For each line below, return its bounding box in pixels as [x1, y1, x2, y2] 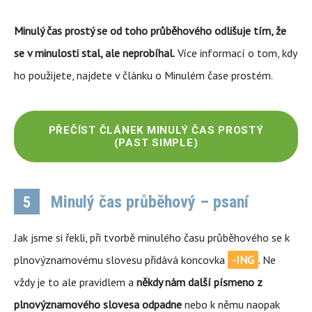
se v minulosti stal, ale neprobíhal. [14, 46, 175, 60]
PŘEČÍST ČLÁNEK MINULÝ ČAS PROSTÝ [48, 124, 264, 136]
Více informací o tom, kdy [175, 46, 297, 60]
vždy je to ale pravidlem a [14, 275, 136, 289]
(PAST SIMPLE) [114, 136, 198, 149]
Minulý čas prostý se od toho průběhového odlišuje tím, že [14, 24, 286, 38]
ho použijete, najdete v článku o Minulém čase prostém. [14, 68, 273, 82]
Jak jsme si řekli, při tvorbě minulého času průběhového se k [14, 231, 290, 244]
